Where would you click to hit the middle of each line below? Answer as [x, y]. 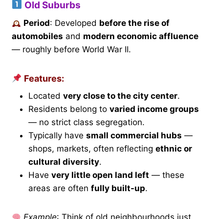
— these [167, 175]
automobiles [37, 36]
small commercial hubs [134, 136]
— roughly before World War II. [71, 50]
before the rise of [135, 23]
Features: [43, 79]
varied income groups [154, 109]
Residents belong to [69, 109]
